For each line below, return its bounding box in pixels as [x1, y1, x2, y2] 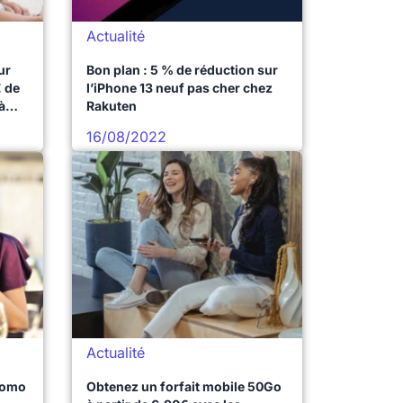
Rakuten [86, 98, 137, 113]
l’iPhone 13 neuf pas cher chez [86, 80, 273, 95]
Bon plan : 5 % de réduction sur [86, 62, 278, 77]
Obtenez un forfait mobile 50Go [86, 379, 282, 394]
